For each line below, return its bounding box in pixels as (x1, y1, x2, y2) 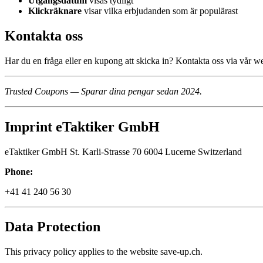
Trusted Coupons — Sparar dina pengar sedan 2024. (5, 86, 202, 96)
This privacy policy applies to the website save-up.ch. (5, 247, 203, 257)
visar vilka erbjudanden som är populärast (82, 5, 238, 16)
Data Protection (5, 219, 100, 235)
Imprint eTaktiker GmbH (5, 119, 160, 134)
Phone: (5, 166, 33, 177)
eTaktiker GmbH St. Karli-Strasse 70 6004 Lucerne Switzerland (5, 146, 242, 157)
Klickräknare (28, 5, 82, 16)
